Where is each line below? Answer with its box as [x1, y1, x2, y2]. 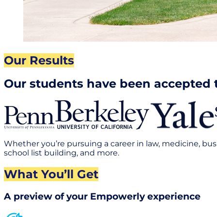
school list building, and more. [4, 148, 121, 158]
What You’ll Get [4, 167, 98, 182]
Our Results [4, 53, 74, 67]
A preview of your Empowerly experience [4, 191, 201, 202]
